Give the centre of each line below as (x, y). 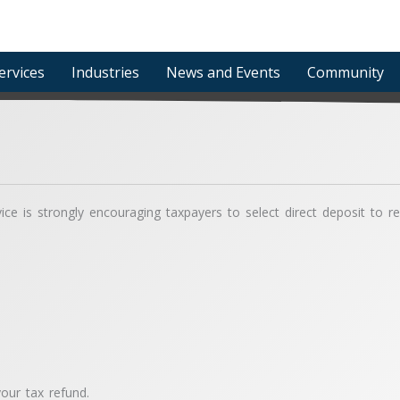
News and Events (223, 72)
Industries (105, 72)
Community (345, 72)
